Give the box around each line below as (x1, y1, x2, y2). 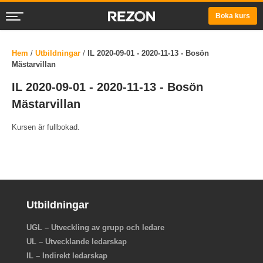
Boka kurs (215, 12, 250, 20)
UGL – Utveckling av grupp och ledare (26, 223, 164, 232)
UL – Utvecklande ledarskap (26, 237, 127, 246)
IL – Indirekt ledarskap (26, 251, 107, 260)
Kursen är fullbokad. (12, 123, 80, 131)
